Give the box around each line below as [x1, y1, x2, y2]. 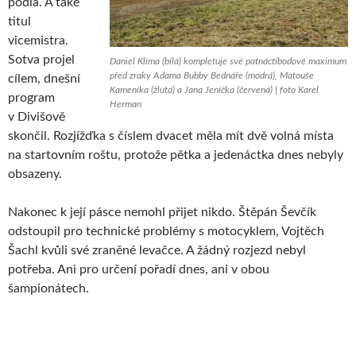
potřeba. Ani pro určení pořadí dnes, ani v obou [8, 262, 269, 276]
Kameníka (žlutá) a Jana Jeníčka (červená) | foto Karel [110, 84, 319, 95]
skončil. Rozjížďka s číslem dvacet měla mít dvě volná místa [8, 129, 334, 142]
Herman [110, 99, 141, 109]
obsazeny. [8, 167, 62, 180]
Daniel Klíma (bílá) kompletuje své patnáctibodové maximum [110, 56, 346, 66]
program [8, 91, 55, 104]
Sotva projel [8, 52, 75, 66]
